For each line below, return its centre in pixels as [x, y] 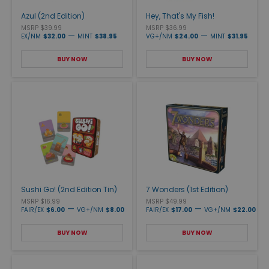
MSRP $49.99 [166, 201]
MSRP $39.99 [41, 28]
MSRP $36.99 [166, 28]
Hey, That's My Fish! [180, 16]
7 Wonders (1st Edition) [187, 189]
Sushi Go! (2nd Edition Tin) [69, 189]
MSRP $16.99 [41, 201]
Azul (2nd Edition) [53, 16]
